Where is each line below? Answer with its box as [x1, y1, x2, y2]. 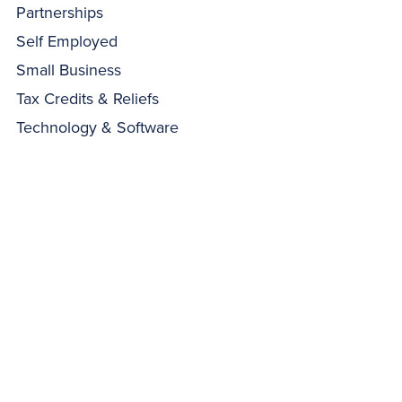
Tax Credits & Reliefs [16, 87, 160, 110]
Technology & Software [16, 116, 179, 139]
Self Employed [16, 30, 118, 53]
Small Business [16, 58, 122, 82]
